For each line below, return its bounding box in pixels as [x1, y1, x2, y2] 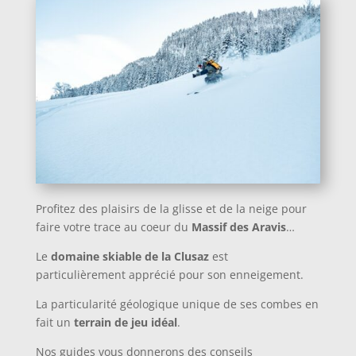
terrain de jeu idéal [73, 314, 177, 330]
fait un [35, 314, 74, 330]
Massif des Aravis [191, 219, 286, 234]
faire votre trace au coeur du [35, 219, 192, 234]
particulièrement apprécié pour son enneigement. [35, 266, 304, 282]
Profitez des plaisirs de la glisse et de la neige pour [35, 200, 307, 216]
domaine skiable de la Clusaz [50, 248, 209, 264]
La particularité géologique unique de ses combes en [35, 296, 319, 311]
